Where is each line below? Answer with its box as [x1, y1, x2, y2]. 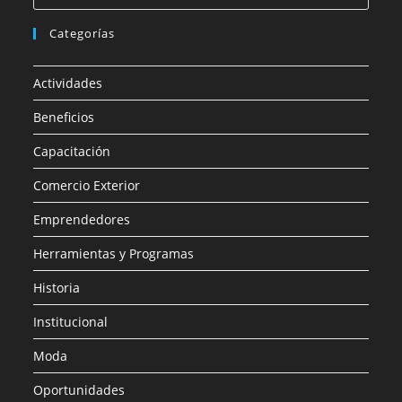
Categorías [49, 24, 116, 41]
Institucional [33, 312, 109, 330]
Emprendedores [33, 210, 131, 228]
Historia [33, 278, 81, 296]
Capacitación [33, 142, 111, 160]
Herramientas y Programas [33, 244, 195, 262]
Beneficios [33, 108, 95, 126]
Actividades [33, 74, 103, 92]
